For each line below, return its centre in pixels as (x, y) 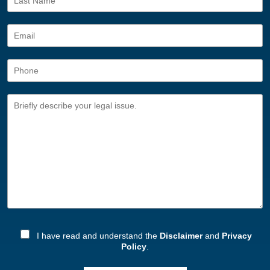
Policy (134, 246)
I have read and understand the (97, 235)
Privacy (237, 235)
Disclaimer (181, 235)
